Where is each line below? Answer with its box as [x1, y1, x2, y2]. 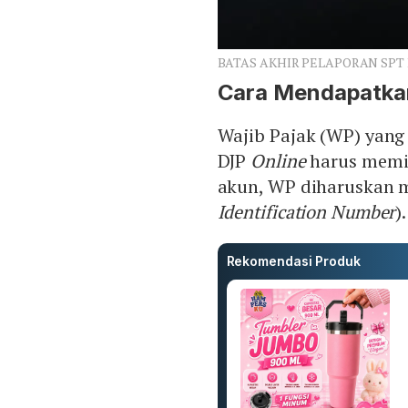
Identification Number [217, 199, 396, 224]
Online [250, 148, 311, 173]
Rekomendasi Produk [226, 252, 361, 269]
